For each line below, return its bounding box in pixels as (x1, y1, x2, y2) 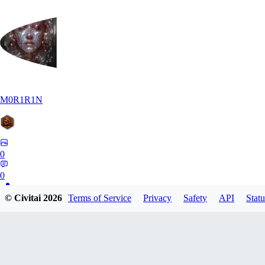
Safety (183, 193, 207, 203)
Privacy (143, 193, 172, 203)
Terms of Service (68, 193, 131, 203)
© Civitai (5, 193, 43, 203)
